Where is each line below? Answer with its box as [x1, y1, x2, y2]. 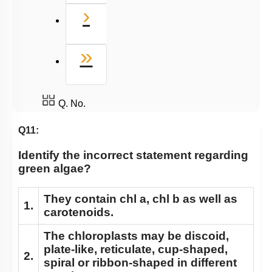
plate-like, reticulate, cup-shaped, [44, 243, 228, 256]
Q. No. [58, 98, 86, 109]
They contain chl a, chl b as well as [44, 192, 237, 206]
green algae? [18, 162, 91, 175]
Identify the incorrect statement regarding [18, 149, 248, 162]
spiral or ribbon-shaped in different [44, 256, 237, 270]
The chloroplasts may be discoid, [44, 229, 229, 243]
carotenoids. [44, 206, 114, 219]
